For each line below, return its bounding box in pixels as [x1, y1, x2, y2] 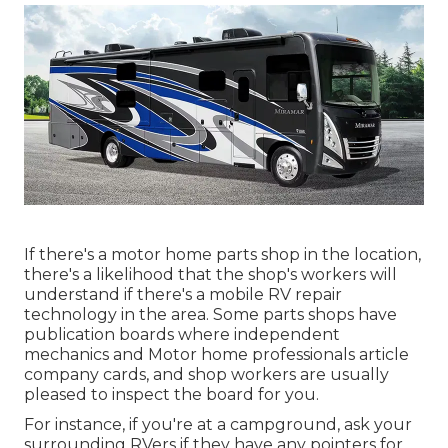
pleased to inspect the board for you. [24, 385, 319, 405]
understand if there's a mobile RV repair [24, 285, 342, 305]
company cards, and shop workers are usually [24, 365, 389, 385]
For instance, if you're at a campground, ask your [24, 415, 412, 435]
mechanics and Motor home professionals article [24, 345, 409, 365]
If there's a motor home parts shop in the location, [24, 245, 421, 265]
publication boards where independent [24, 325, 340, 345]
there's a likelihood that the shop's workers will [24, 265, 397, 285]
